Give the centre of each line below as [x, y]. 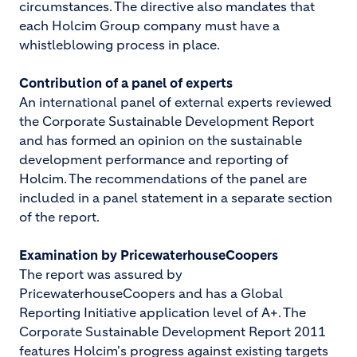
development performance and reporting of [154, 159]
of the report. [59, 217]
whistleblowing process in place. [120, 45]
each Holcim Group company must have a [149, 25]
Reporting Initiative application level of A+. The [163, 312]
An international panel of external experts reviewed [175, 102]
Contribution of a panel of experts [126, 83]
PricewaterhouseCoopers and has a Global [151, 293]
